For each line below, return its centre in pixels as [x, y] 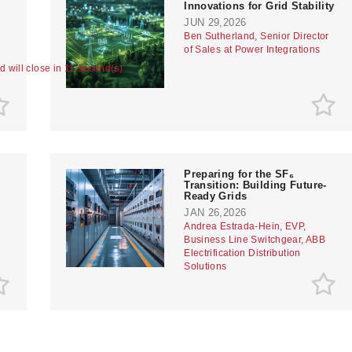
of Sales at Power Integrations [252, 49]
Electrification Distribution [242, 253]
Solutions [205, 266]
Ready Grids [216, 196]
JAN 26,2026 [215, 212]
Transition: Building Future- [255, 185]
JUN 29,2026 [215, 22]
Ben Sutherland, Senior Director [257, 36]
